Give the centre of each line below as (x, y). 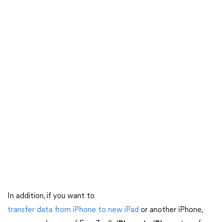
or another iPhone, (170, 210)
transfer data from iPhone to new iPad (73, 210)
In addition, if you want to (51, 196)
